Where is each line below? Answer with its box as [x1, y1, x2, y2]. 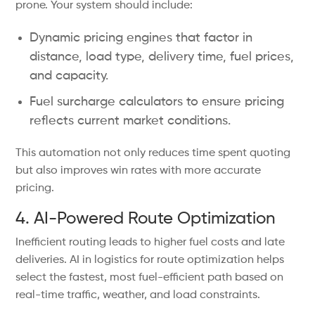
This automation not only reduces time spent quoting [15, 148, 291, 159]
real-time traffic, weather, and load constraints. [15, 290, 261, 301]
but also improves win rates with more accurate [15, 165, 262, 176]
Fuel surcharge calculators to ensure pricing [30, 96, 285, 108]
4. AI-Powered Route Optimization [15, 210, 276, 227]
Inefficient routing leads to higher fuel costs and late [15, 237, 285, 248]
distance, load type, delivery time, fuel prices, [30, 51, 295, 63]
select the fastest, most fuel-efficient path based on [15, 272, 284, 283]
